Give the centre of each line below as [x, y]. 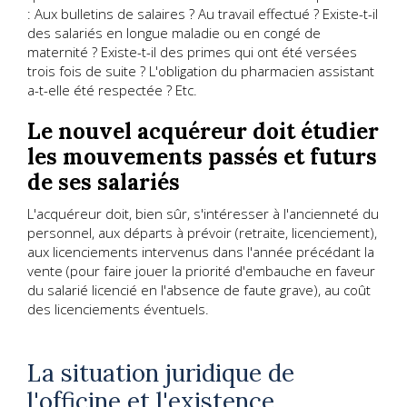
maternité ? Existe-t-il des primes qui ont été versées [192, 51]
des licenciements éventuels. [118, 308]
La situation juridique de [161, 372]
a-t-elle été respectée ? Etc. [112, 89]
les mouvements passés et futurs [202, 156]
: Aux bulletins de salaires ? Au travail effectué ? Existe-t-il [203, 13]
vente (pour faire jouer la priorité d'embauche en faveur [201, 270]
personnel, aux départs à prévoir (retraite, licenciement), [202, 232]
